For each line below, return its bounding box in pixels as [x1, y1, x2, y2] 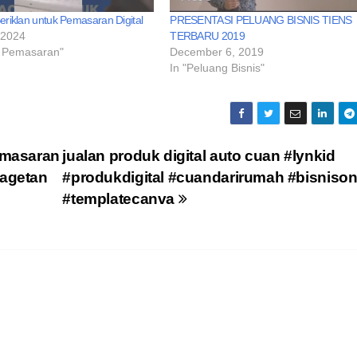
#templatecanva [62, 190, 178, 207]
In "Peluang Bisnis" [170, 61, 265, 74]
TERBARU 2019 [170, 29, 245, 42]
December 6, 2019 [170, 45, 265, 58]
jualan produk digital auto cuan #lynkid [62, 147, 335, 164]
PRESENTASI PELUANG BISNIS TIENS [170, 13, 352, 26]
